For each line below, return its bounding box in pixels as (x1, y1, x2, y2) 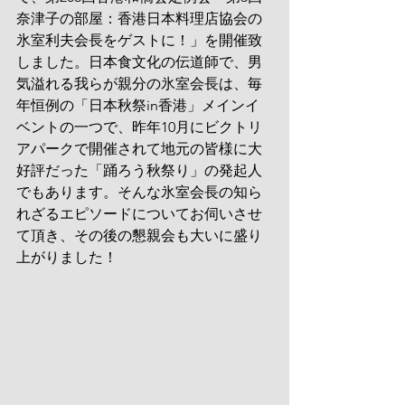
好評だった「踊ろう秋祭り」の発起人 (16, 162, 262, 179)
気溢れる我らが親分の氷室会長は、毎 (16, 75, 262, 92)
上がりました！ (16, 249, 118, 266)
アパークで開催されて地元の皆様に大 (16, 140, 262, 157)
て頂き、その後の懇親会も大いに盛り (16, 227, 262, 244)
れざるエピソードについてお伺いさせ (16, 205, 262, 222)
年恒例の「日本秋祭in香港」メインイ (16, 97, 259, 114)
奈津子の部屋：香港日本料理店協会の (16, 10, 262, 27)
